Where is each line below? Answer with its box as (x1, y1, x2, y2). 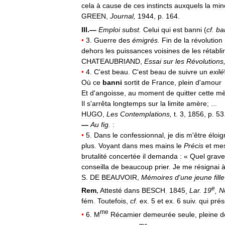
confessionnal (120, 131, 164, 139)
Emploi (98, 25, 120, 34)
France (152, 78, 174, 86)
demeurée (143, 210, 176, 218)
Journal (110, 12, 134, 20)
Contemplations (120, 109, 170, 118)
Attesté (100, 186, 122, 195)
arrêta (92, 99, 111, 107)
